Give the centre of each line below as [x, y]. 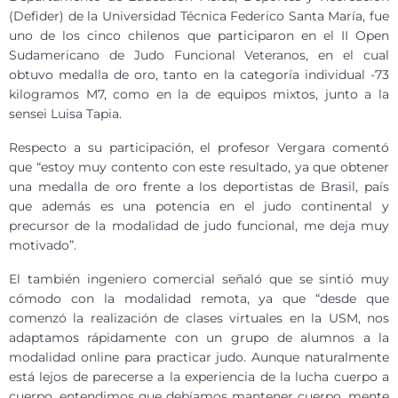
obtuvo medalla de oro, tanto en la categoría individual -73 [199, 74]
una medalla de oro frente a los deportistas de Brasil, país [199, 186]
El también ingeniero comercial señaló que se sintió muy [199, 279]
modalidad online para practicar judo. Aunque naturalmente [199, 357]
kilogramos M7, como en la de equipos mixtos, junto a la [199, 94]
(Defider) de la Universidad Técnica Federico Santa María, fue [199, 16]
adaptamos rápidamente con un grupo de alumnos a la [199, 337]
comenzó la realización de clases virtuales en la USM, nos [199, 318]
